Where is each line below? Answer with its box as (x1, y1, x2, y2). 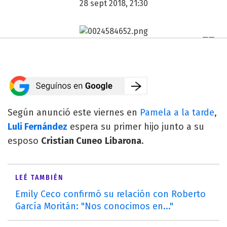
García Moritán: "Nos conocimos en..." (15, 200, 173, 212)
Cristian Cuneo (41, 135, 102, 146)
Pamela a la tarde (140, 106, 214, 118)
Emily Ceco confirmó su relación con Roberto (15, 188, 206, 200)
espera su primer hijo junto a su (67, 121, 204, 132)
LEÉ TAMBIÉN (15, 173, 63, 182)
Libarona (105, 135, 141, 146)
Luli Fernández (8, 121, 67, 132)
